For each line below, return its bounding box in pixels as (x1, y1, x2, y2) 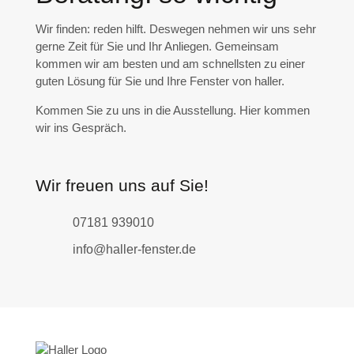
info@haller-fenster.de (72, 243, 196, 257)
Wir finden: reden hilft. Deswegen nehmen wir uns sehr (35, 22, 316, 36)
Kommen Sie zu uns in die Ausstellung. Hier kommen (35, 104, 310, 118)
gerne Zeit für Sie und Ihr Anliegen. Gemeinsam (35, 40, 279, 54)
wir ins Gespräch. (35, 121, 126, 135)
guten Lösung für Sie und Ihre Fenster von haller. (35, 74, 284, 88)
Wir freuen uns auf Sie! (35, 176, 209, 195)
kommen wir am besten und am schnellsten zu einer (35, 57, 305, 71)
